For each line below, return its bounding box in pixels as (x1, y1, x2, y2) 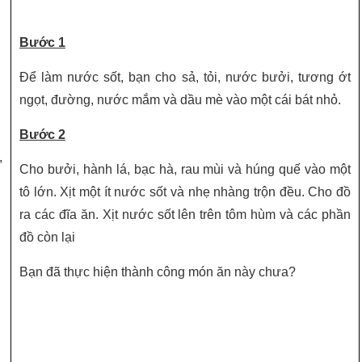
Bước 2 (19, 127, 65, 141)
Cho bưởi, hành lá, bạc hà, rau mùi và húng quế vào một (19, 162, 351, 176)
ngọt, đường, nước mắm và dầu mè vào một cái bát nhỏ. (19, 92, 341, 107)
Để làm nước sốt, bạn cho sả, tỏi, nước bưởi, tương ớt (19, 69, 351, 84)
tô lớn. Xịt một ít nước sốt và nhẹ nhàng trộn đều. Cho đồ (19, 184, 351, 199)
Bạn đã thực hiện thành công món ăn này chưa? (19, 264, 296, 279)
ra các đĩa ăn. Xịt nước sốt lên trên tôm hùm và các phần (19, 207, 351, 221)
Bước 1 (19, 35, 65, 49)
